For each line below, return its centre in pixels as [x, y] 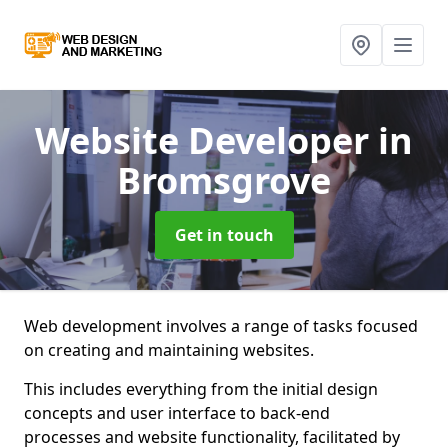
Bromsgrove [224, 180]
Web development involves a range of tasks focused [221, 326]
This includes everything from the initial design [201, 389]
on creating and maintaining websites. [169, 350]
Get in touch [224, 235]
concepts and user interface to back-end [177, 413]
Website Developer [206, 140]
